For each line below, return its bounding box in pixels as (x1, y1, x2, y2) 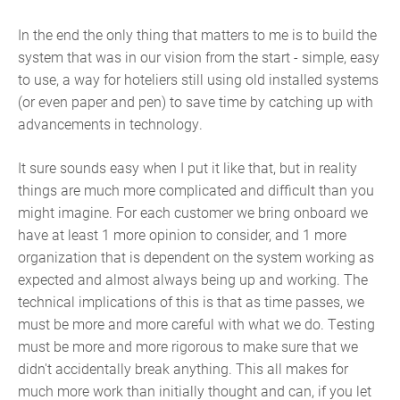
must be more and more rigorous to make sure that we (18, 337, 358, 355)
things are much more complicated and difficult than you (18, 180, 374, 199)
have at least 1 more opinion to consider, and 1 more (18, 225, 346, 244)
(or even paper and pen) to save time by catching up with (18, 92, 373, 111)
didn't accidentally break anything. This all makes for (18, 359, 348, 378)
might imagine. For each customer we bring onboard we (18, 203, 368, 221)
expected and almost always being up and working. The (18, 270, 368, 288)
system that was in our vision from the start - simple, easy (18, 47, 379, 66)
